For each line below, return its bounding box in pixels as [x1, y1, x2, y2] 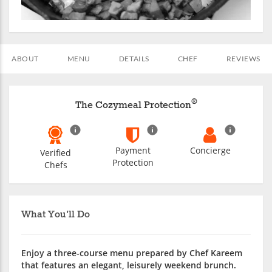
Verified [40, 147, 71, 159]
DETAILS [118, 54, 149, 64]
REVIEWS [226, 54, 260, 64]
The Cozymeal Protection [75, 99, 191, 112]
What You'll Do [21, 208, 90, 222]
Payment [115, 144, 151, 157]
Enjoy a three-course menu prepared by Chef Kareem [21, 247, 242, 259]
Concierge [190, 144, 231, 157]
